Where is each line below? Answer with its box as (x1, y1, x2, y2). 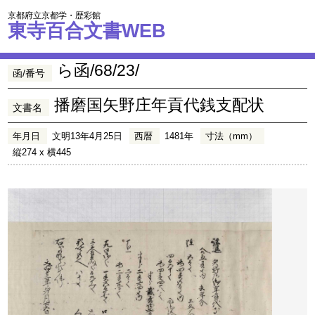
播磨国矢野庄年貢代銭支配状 (54, 96, 265, 114)
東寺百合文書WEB (8, 20, 167, 41)
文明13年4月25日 (52, 131, 123, 141)
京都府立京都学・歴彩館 (8, 11, 101, 20)
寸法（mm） (205, 131, 258, 141)
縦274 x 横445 (13, 147, 72, 157)
